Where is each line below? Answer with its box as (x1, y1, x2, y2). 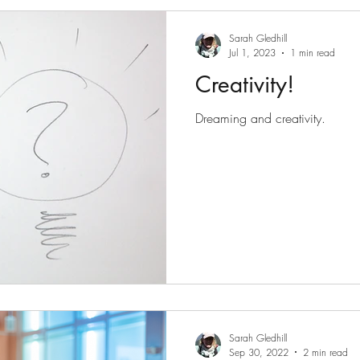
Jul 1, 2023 (229, 46, 276, 59)
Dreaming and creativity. (195, 109, 325, 127)
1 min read (290, 46, 335, 59)
